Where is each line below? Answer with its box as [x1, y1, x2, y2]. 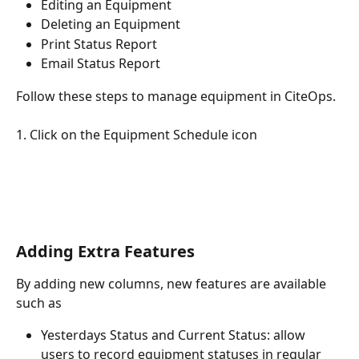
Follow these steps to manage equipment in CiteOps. [16, 87, 336, 105]
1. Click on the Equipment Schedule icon [16, 125, 257, 143]
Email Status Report [41, 54, 160, 73]
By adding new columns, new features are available [16, 275, 329, 293]
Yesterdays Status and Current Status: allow [41, 326, 309, 345]
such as [16, 294, 62, 313]
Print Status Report [41, 34, 157, 53]
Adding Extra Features [16, 240, 195, 263]
